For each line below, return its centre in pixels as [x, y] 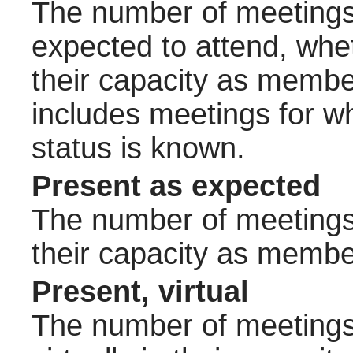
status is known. [138, 148]
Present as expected [176, 186]
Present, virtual [140, 291]
